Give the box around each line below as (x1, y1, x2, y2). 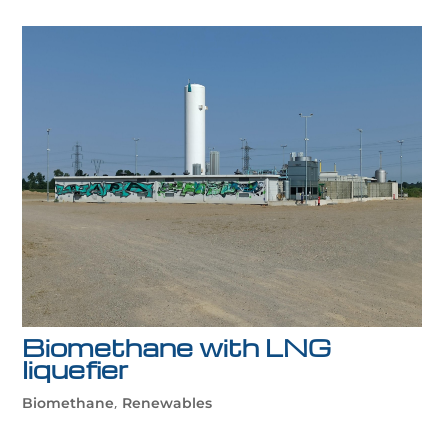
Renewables (122, 393, 213, 412)
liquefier (22, 353, 130, 385)
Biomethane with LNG (22, 331, 332, 363)
